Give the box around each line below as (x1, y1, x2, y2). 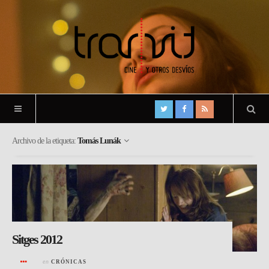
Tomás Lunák (77, 136, 121, 146)
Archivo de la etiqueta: (12, 136, 77, 146)
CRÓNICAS (51, 258, 86, 265)
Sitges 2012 (12, 231, 62, 247)
